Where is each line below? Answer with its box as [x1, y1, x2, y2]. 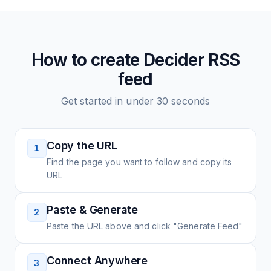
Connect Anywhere [47, 254, 148, 267]
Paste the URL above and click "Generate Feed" [47, 221, 243, 231]
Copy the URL [47, 139, 117, 152]
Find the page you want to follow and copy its [47, 157, 232, 167]
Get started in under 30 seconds [60, 95, 211, 107]
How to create [31, 50, 143, 70]
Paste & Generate [47, 203, 139, 216]
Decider [143, 50, 205, 70]
